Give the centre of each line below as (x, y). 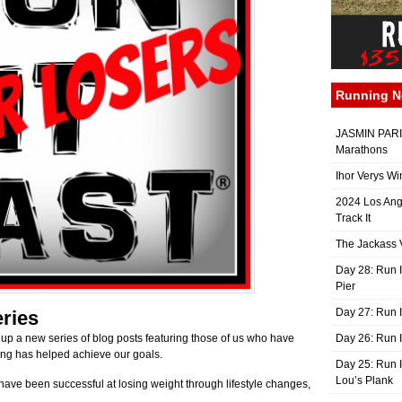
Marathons (362, 150)
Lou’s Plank (364, 380)
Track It (353, 218)
